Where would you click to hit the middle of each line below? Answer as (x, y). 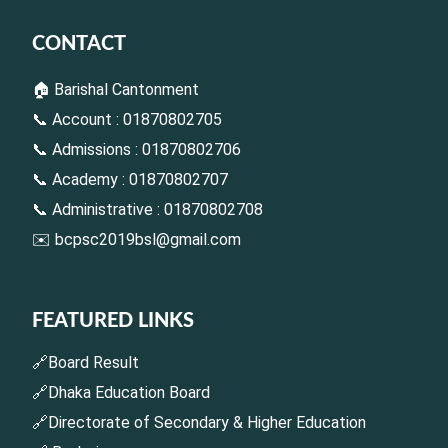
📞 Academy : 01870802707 (130, 180)
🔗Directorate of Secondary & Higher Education (199, 423)
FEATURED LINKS (113, 321)
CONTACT (79, 44)
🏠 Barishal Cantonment (115, 90)
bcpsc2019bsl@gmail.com (148, 240)
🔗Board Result (85, 363)
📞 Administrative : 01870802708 (147, 210)
